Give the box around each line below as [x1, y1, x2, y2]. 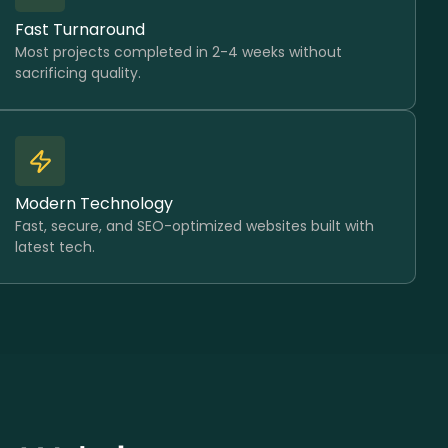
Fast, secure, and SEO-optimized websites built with [15, 216, 375, 236]
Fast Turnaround [15, 18, 146, 41]
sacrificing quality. [15, 63, 142, 83]
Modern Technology [15, 192, 174, 215]
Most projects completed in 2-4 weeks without [15, 42, 343, 62]
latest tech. [15, 237, 96, 257]
